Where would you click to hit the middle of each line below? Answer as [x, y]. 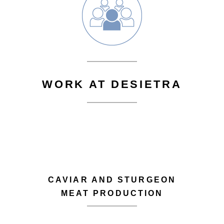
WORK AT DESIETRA [112, 84]
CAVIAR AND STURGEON [112, 180]
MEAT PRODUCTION [112, 193]
